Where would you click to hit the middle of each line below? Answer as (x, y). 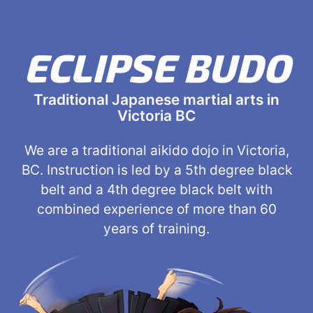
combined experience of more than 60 (156, 209)
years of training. (156, 228)
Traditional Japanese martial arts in (156, 100)
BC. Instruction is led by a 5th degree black (156, 170)
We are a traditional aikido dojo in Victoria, (156, 150)
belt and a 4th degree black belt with (156, 189)
